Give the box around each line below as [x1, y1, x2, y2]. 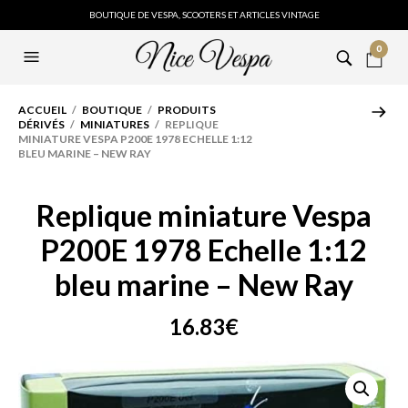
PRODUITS [158, 103, 216, 117]
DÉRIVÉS [18, 117, 65, 131]
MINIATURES [80, 117, 149, 131]
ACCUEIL [18, 103, 66, 117]
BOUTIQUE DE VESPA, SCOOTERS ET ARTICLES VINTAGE [88, 9, 320, 20]
